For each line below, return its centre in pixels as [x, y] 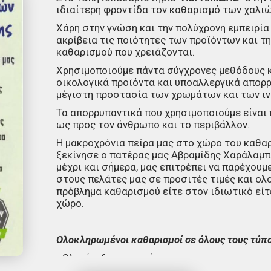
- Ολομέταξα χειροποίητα [113, 258]
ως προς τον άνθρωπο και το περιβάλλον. [153, 125]
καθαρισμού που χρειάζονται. [126, 52]
